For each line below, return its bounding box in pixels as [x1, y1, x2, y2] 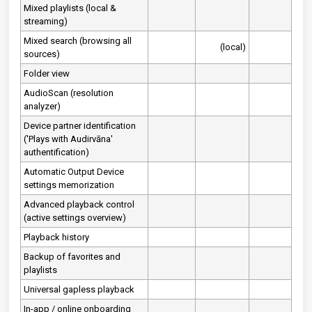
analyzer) [24, 101, 61, 111]
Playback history [24, 232, 89, 242]
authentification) [24, 147, 89, 157]
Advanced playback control [24, 199, 134, 210]
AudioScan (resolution [24, 88, 114, 98]
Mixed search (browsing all [24, 36, 132, 46]
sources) [24, 49, 60, 59]
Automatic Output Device [24, 166, 124, 177]
